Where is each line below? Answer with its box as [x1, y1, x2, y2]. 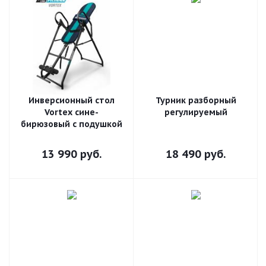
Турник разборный [155, 95, 236, 106]
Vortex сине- [45, 107, 99, 118]
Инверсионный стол [28, 95, 115, 106]
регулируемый [164, 107, 227, 118]
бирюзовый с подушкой [21, 119, 122, 129]
